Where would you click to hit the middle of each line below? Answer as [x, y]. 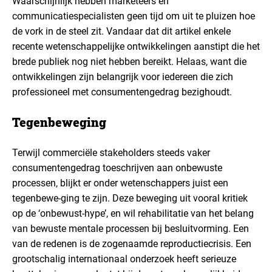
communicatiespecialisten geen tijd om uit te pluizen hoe [134, 16]
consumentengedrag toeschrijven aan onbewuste [117, 168]
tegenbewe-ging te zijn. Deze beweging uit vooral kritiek [130, 198]
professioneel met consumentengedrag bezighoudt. [122, 92]
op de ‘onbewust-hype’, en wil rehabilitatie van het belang [133, 213]
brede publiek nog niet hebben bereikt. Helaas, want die [129, 62]
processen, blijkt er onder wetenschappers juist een [120, 183]
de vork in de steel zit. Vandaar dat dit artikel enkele [121, 31]
